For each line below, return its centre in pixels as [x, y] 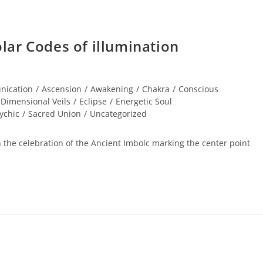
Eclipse [93, 101]
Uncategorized [118, 114]
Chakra [156, 89]
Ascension [62, 89]
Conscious [198, 89]
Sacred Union [55, 114]
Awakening [112, 89]
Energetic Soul [144, 101]
